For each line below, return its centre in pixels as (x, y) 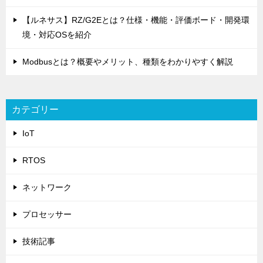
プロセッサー (47, 214)
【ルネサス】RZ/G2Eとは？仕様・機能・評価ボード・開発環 (136, 20)
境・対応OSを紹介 (57, 34)
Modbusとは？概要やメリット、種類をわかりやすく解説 (128, 61)
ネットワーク (47, 187)
